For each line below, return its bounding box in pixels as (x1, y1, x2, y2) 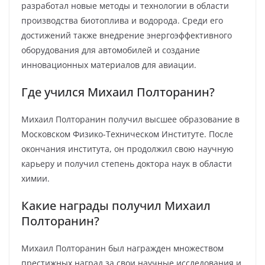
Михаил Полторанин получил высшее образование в (21, 114, 240, 125)
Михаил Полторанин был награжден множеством (21, 243, 224, 254)
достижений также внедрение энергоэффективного (21, 30, 232, 41)
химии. (21, 173, 50, 184)
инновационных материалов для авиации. (21, 59, 196, 70)
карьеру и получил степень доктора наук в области (21, 158, 232, 169)
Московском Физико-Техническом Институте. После (21, 128, 233, 140)
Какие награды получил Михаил (21, 198, 211, 214)
